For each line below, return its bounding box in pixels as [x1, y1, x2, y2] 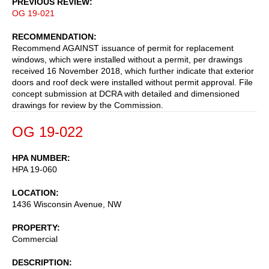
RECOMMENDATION [12, 31, 94, 41]
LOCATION [12, 187, 56, 198]
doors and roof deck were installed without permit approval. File [12, 77, 253, 87]
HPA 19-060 [12, 164, 57, 174]
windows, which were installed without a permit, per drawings [12, 54, 243, 64]
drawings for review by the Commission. [12, 100, 163, 110]
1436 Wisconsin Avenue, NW [12, 199, 121, 209]
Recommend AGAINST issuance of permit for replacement [12, 43, 234, 53]
